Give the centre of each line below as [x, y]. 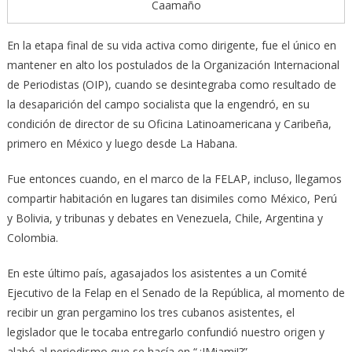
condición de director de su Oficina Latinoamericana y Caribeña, [169, 123]
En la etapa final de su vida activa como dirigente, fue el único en [171, 45]
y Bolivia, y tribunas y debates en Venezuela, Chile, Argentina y [165, 218]
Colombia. [32, 237]
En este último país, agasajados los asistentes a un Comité [157, 273]
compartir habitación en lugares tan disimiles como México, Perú [172, 198]
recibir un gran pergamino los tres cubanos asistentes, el [150, 312]
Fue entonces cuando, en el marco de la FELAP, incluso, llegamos [174, 178]
